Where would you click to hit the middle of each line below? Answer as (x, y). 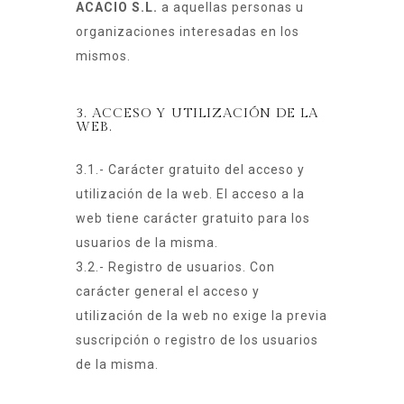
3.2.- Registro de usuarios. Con (175, 267)
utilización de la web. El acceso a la (190, 194)
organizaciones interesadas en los (188, 32)
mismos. (103, 56)
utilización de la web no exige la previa (202, 316)
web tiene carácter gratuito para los (193, 219)
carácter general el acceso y (168, 292)
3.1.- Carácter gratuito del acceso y (190, 170)
